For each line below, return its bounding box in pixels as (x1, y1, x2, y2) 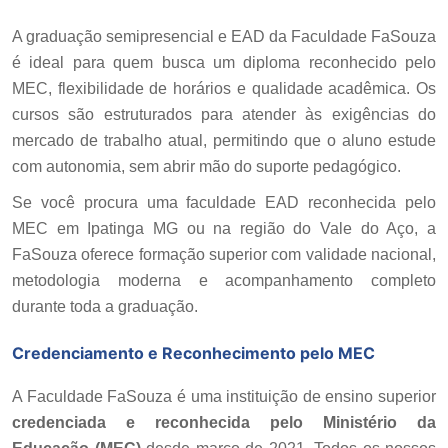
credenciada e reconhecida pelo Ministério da (12, 413, 436, 431)
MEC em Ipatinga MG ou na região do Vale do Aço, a (12, 219, 436, 237)
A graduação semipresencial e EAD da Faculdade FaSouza (12, 27, 436, 45)
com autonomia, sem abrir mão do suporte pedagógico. (12, 157, 401, 175)
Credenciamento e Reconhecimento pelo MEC (12, 342, 375, 363)
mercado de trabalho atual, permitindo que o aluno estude (12, 131, 436, 149)
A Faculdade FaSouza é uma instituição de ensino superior (12, 387, 436, 405)
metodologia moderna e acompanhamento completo (12, 271, 436, 289)
